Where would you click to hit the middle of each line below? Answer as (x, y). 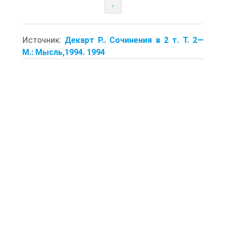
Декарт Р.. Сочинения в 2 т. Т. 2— (134, 40)
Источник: (44, 40)
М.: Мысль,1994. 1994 (64, 52)
